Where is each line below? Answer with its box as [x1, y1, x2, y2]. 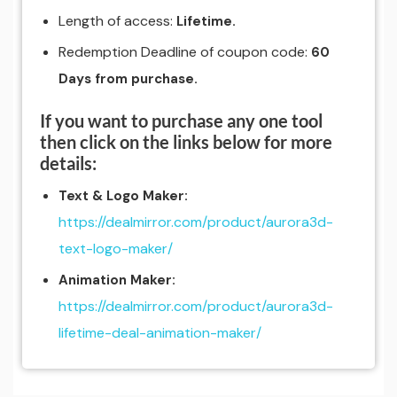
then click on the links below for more [40, 131, 332, 153]
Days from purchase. [58, 70, 198, 89]
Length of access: [58, 12, 176, 31]
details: [40, 152, 97, 175]
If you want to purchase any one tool [40, 110, 323, 132]
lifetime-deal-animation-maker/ [58, 323, 261, 343]
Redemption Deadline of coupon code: [58, 43, 311, 62]
